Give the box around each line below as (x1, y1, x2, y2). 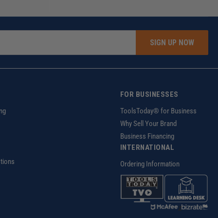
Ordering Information (120, 160, 180, 169)
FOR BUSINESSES (120, 90, 179, 99)
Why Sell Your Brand (120, 119, 177, 128)
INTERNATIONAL (120, 143, 175, 152)
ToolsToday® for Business (120, 107, 197, 116)
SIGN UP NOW (150, 37, 194, 47)
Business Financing (120, 132, 174, 141)
